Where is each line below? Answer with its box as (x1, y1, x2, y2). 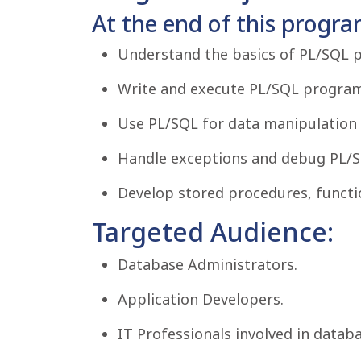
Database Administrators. (118, 255, 297, 274)
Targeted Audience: (92, 214, 334, 249)
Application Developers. (118, 289, 284, 309)
